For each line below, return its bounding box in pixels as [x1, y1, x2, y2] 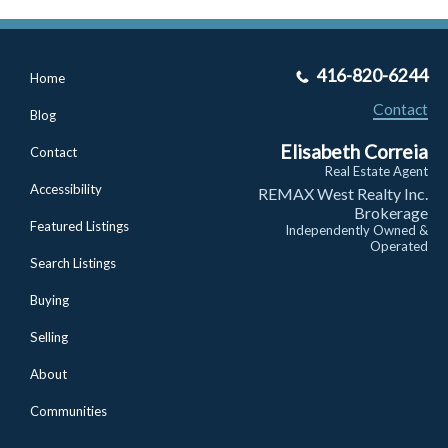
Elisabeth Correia [279, 139, 428, 163]
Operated [369, 237, 428, 254]
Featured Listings [30, 217, 129, 234]
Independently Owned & [284, 221, 428, 238]
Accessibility [30, 180, 102, 197]
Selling [30, 328, 68, 345]
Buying [30, 291, 69, 308]
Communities [30, 402, 107, 419]
